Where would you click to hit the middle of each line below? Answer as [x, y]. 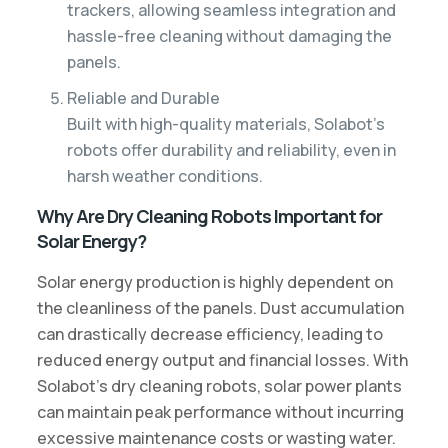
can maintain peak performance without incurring [220, 411]
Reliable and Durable [143, 97]
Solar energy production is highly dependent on [214, 281]
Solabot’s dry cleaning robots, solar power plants [219, 385]
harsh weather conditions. [164, 175]
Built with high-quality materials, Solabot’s [225, 123]
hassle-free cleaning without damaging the [229, 35]
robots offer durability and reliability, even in [231, 149]
